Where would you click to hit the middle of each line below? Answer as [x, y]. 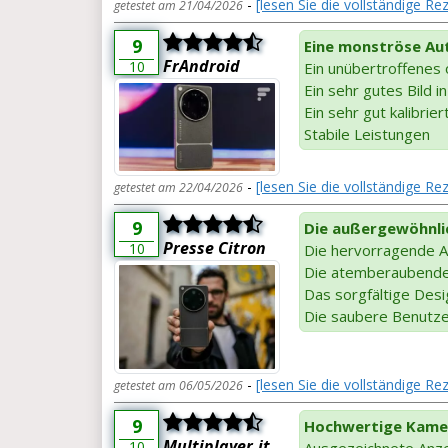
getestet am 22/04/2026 [178, 187]
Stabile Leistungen [367, 133]
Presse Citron [214, 247]
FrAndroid [201, 65]
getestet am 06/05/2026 [178, 385]
